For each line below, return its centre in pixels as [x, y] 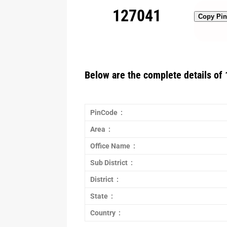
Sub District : [111, 163]
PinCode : [106, 112]
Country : [105, 213]
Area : [100, 129]
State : [102, 196]
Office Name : [113, 146]
